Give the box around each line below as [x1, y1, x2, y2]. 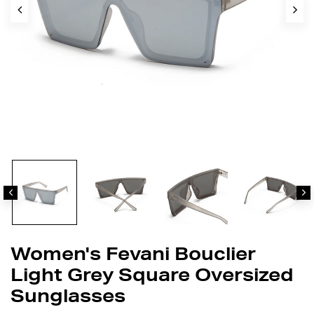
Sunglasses [11, 289, 125, 308]
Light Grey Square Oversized [11, 268, 294, 287]
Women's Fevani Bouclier [11, 247, 256, 266]
